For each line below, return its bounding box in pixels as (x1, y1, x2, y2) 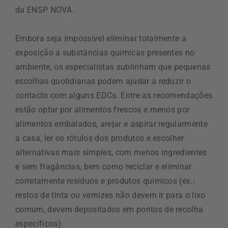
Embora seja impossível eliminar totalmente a (15, 34, 187, 43)
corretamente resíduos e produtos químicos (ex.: (15, 176, 195, 186)
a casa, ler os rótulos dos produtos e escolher (15, 133, 184, 143)
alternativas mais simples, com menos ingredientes (15, 148, 207, 157)
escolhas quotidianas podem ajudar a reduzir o (15, 76, 191, 86)
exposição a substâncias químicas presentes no (15, 48, 195, 58)
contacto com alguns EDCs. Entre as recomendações (15, 91, 213, 100)
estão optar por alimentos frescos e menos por (15, 105, 190, 115)
